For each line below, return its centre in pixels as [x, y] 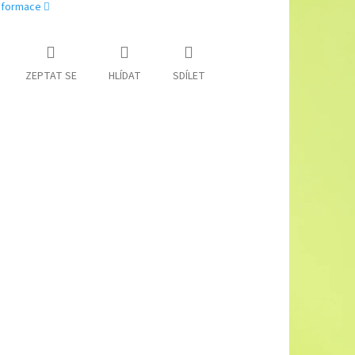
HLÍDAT [124, 76]
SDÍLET [189, 76]
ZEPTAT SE [51, 76]
